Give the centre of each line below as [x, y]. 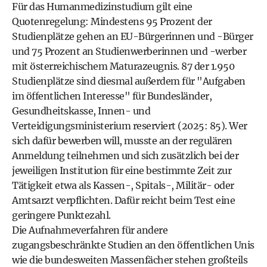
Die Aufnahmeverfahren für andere [90, 230]
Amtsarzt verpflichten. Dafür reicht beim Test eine [123, 200]
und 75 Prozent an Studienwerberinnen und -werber [129, 51]
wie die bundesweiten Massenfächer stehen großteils [130, 260]
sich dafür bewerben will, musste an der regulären [122, 141]
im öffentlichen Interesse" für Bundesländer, [112, 96]
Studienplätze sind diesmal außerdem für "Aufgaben [129, 81]
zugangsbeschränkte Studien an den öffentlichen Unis [133, 245]
